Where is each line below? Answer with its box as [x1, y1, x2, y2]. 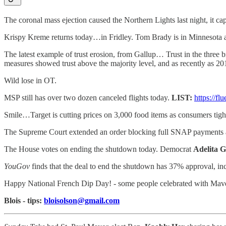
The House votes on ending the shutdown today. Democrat [4, 144, 193, 153]
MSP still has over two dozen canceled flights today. [4, 93, 172, 102]
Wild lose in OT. [4, 76, 56, 85]
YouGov [4, 161, 32, 171]
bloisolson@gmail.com [44, 196, 120, 205]
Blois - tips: [4, 196, 44, 205]
